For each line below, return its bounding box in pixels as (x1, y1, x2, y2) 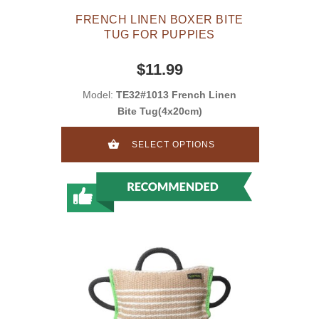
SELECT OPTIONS (132, 140, 215, 150)
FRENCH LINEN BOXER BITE (75, 14, 244, 26)
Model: (83, 89, 116, 101)
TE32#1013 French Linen (116, 89, 236, 101)
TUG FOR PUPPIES (104, 28, 215, 41)
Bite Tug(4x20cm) (117, 105, 202, 117)
